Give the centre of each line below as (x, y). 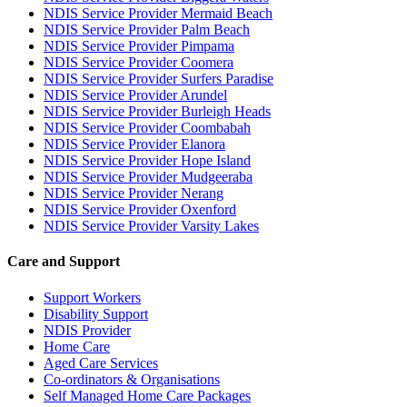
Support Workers (92, 297)
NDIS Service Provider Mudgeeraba (148, 177)
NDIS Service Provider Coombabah (147, 128)
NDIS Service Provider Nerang (134, 194)
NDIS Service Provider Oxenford (140, 210)
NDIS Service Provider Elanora (134, 144)
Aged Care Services (101, 362)
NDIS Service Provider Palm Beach (147, 30)
